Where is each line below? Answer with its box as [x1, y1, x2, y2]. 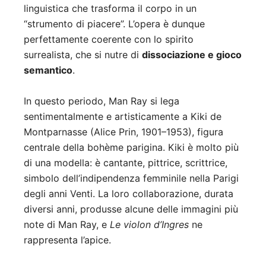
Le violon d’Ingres [110, 218, 189, 231]
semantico [24, 64, 72, 77]
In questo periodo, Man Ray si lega [24, 95, 179, 107]
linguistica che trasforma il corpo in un [24, 2, 197, 15]
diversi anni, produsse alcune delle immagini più [24, 203, 238, 216]
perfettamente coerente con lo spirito [24, 33, 194, 46]
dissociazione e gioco [142, 49, 242, 61]
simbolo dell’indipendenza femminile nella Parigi [24, 172, 239, 185]
